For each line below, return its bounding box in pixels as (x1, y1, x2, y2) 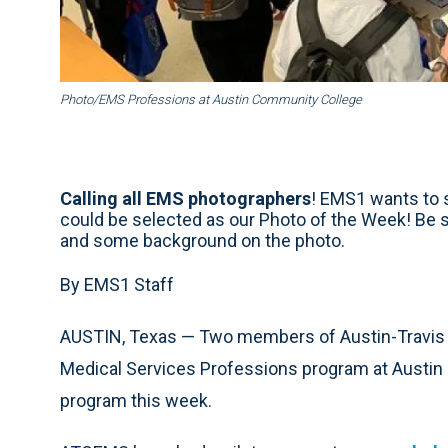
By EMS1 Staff (60, 274, 174, 296)
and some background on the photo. (60, 230, 345, 252)
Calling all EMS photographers (60, 188, 311, 210)
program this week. (60, 390, 212, 412)
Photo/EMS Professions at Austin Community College (60, 92, 362, 108)
